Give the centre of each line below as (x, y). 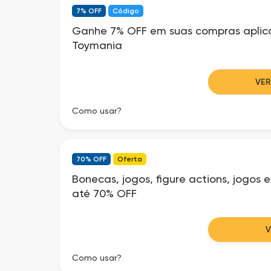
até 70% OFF (104, 193)
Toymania (97, 45)
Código (126, 11)
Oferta (130, 159)
